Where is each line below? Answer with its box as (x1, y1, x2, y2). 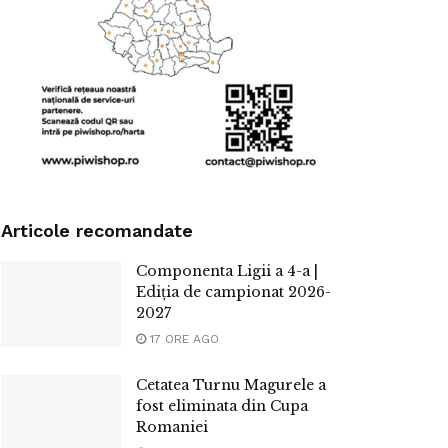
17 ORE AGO (146, 331, 219, 346)
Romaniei (136, 417, 208, 436)
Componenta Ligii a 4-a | (136, 261, 318, 280)
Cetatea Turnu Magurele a (136, 375, 326, 394)
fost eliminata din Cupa (136, 396, 308, 415)
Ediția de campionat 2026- (136, 282, 331, 301)
